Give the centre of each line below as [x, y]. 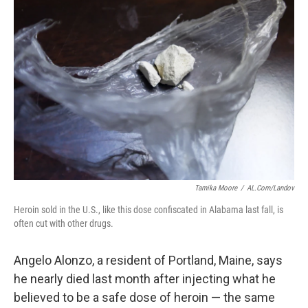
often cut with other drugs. [64, 223]
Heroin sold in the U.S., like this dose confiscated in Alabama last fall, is [148, 210]
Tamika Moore [216, 188]
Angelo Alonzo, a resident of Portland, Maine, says [148, 260]
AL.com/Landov [271, 188]
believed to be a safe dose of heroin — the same [144, 297]
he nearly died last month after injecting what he [145, 279]
